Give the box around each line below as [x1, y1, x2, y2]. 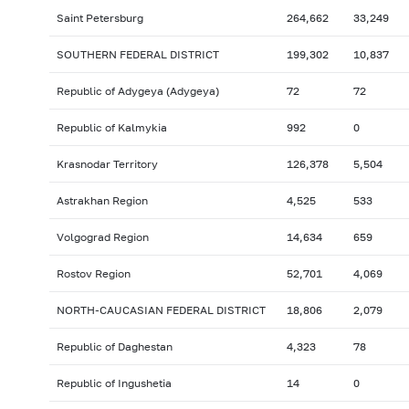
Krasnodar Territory [56, 157, 158, 172]
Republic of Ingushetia [56, 376, 172, 391]
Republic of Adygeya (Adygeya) [56, 84, 219, 99]
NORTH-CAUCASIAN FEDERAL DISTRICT [56, 303, 266, 318]
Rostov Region [56, 267, 131, 281]
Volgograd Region [56, 230, 149, 245]
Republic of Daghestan [56, 340, 173, 354]
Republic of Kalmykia [56, 121, 167, 135]
